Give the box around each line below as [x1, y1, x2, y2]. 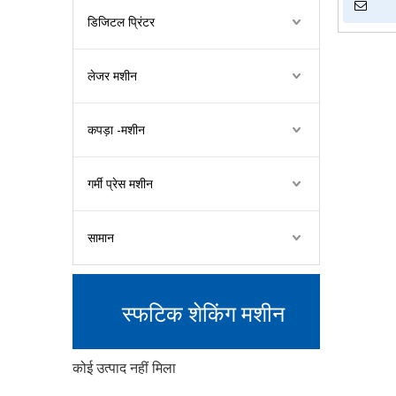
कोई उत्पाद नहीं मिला [72, 358, 176, 377]
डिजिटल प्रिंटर [88, 13, 155, 30]
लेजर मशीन [88, 67, 137, 84]
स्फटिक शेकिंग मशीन [121, 295, 285, 328]
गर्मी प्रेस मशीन [88, 175, 153, 192]
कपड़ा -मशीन [88, 121, 145, 138]
